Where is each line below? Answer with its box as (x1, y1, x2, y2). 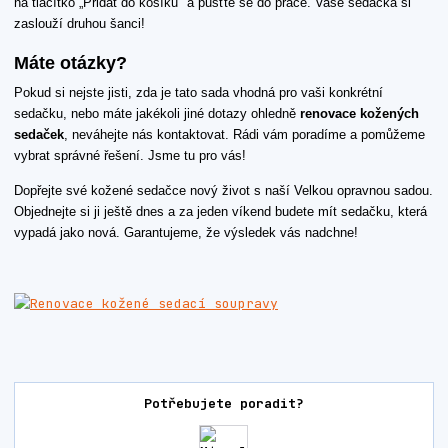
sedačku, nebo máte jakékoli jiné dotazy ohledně (14, 106, 300, 122)
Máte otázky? (14, 52, 127, 73)
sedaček (14, 127, 64, 143)
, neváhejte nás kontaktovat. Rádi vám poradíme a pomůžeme (64, 127, 425, 143)
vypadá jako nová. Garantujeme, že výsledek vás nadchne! (14, 225, 358, 241)
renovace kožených (300, 106, 419, 122)
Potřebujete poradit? (143, 394, 304, 412)
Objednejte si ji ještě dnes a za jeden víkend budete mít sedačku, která (14, 204, 427, 220)
